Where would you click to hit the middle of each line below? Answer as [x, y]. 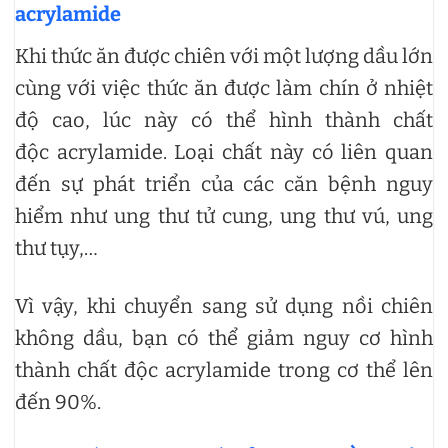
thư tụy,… [56, 248]
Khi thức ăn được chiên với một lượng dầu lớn [224, 56]
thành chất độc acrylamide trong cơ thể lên [224, 370]
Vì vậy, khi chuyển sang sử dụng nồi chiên [224, 306]
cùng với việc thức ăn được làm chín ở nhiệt [224, 88]
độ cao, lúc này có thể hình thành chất [224, 120]
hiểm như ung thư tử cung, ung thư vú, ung [224, 216]
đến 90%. [58, 402]
